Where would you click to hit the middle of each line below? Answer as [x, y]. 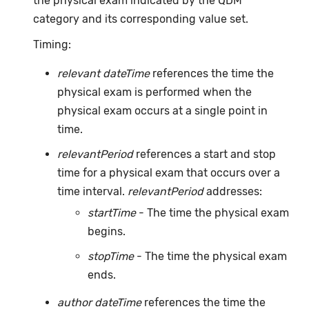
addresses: [232, 191]
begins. [107, 232]
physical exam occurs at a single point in [162, 110]
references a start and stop [204, 154]
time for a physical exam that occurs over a [168, 172]
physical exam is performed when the [154, 92]
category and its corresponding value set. [141, 19]
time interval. [92, 191]
